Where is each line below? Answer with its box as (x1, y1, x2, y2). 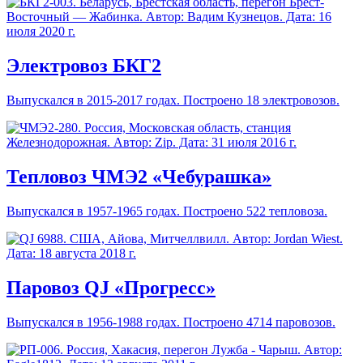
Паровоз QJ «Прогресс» (6, 277, 216, 298)
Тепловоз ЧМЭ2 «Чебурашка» (6, 166, 271, 188)
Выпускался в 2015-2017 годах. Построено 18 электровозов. (6, 93, 340, 108)
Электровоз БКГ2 (6, 55, 161, 77)
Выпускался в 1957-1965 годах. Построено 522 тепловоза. (6, 204, 327, 219)
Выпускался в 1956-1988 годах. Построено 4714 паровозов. (6, 314, 335, 329)
